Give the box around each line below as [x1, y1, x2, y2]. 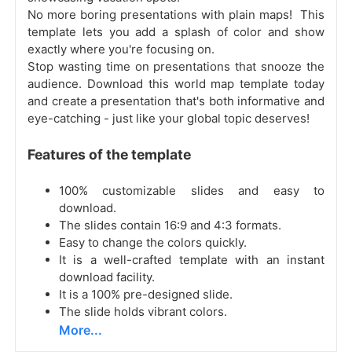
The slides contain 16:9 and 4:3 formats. [59, 218, 281, 233]
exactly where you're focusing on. [27, 42, 214, 57]
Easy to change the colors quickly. [59, 235, 247, 251]
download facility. [59, 269, 155, 285]
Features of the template [27, 146, 191, 163]
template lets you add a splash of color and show [27, 24, 324, 40]
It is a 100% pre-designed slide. [59, 287, 233, 302]
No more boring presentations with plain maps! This [27, 7, 324, 23]
